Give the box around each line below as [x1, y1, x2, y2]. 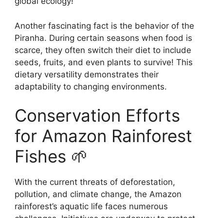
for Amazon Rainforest [15, 126, 192, 146]
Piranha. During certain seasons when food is [15, 33, 192, 43]
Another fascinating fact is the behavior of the [15, 20, 194, 31]
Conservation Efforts [15, 105, 180, 126]
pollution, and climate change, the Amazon [15, 189, 182, 200]
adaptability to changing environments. [15, 81, 167, 91]
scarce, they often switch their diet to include [15, 45, 191, 55]
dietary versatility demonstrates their [15, 69, 159, 79]
